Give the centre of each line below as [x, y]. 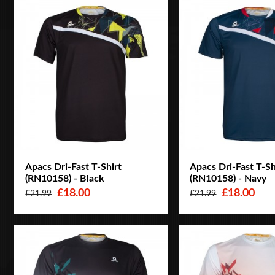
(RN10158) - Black [65, 179]
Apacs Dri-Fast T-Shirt [74, 167]
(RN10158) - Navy [228, 179]
